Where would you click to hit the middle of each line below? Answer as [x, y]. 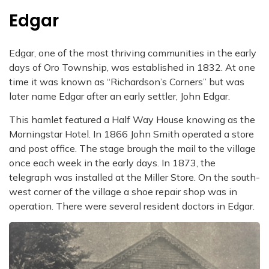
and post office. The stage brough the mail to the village [132, 148]
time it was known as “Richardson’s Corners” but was [127, 81]
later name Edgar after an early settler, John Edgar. [121, 96]
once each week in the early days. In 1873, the [112, 162]
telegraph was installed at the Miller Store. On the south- [134, 177]
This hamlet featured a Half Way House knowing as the [132, 119]
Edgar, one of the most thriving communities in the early [133, 53]
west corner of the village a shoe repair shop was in [123, 191]
